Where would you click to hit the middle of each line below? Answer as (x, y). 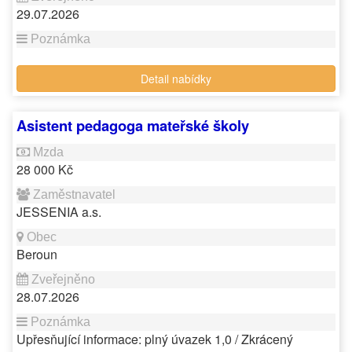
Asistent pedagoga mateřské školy (133, 125)
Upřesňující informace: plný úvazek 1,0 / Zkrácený (155, 339)
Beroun (37, 254)
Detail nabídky (176, 79)
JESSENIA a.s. (59, 212)
